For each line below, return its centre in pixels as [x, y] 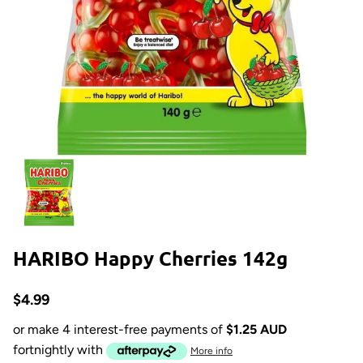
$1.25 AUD [256, 329]
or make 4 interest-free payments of [118, 329]
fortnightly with [60, 350]
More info [211, 351]
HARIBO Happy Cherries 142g [150, 258]
